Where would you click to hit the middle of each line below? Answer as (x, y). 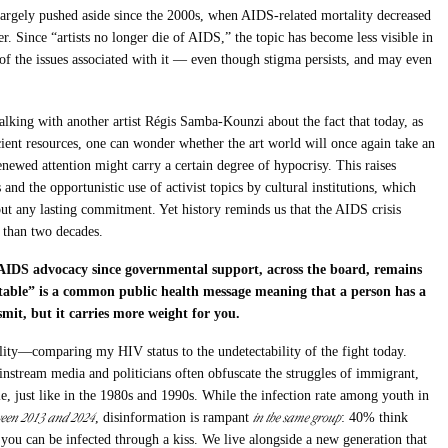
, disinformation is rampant (174, 417)
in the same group (297, 417)
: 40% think (375, 417)
